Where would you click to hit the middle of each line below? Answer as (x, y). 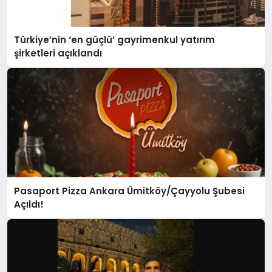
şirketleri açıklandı (58, 53)
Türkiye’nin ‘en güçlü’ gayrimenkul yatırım (115, 40)
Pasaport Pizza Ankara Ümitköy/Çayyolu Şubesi (130, 191)
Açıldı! (29, 204)
